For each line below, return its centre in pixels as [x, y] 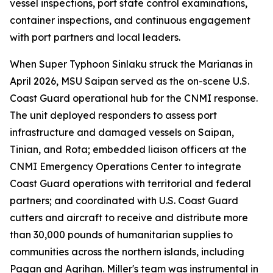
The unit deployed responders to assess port [113, 115]
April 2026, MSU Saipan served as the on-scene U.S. [129, 81]
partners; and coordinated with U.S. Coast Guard [124, 200]
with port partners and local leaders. [95, 37]
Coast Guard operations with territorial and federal [130, 183]
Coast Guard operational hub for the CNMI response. [134, 98]
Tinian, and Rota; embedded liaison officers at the [128, 149]
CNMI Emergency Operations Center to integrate [126, 166]
